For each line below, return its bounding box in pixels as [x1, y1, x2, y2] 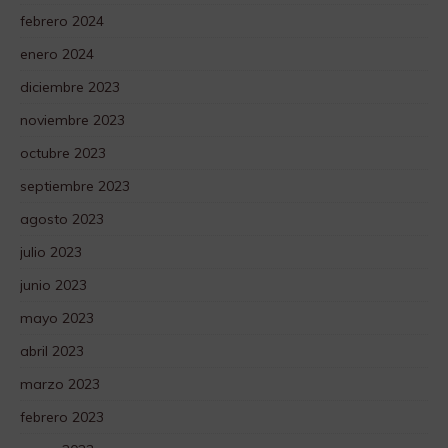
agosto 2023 [20, 209, 104, 228]
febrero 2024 [20, 11, 104, 30]
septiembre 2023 [20, 176, 130, 195]
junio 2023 [20, 275, 87, 294]
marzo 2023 [20, 374, 100, 393]
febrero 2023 [20, 407, 104, 426]
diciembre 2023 [20, 77, 120, 96]
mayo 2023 [20, 308, 94, 327]
